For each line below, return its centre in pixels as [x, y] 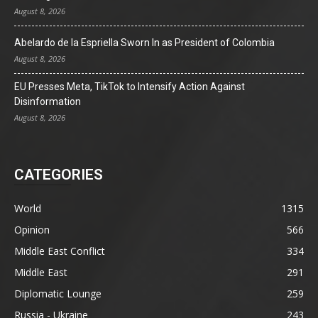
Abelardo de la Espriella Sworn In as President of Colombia [144, 42]
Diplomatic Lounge [58, 293]
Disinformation [48, 101]
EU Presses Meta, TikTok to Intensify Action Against [130, 86]
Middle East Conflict [60, 251]
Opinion [32, 229]
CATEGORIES [59, 174]
